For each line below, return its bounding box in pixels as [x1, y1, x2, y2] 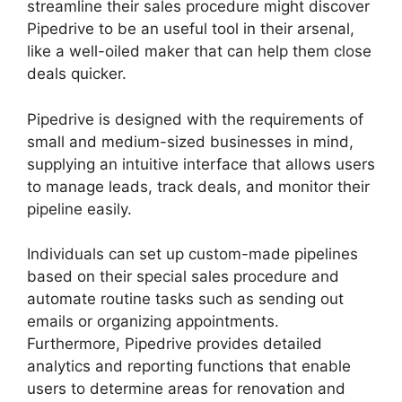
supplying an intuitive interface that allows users [27, 154, 375, 173]
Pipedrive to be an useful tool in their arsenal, [27, 20, 354, 39]
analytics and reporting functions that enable [27, 357, 351, 376]
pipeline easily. [27, 199, 132, 218]
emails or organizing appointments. [27, 312, 279, 331]
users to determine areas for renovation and [27, 380, 345, 398]
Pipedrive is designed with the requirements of [27, 109, 363, 128]
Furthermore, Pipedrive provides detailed [27, 335, 322, 354]
